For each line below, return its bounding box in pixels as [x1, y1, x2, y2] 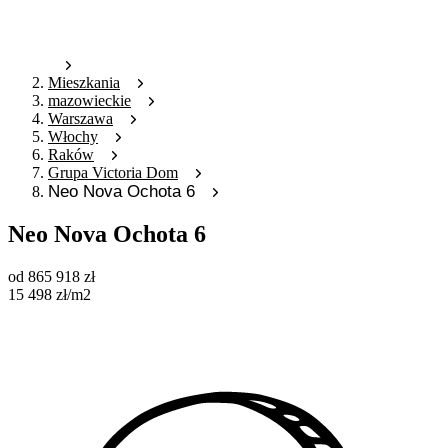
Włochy [48, 128, 98, 146]
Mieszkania [48, 74, 120, 92]
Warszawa [48, 110, 113, 128]
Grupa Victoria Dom [48, 164, 178, 182]
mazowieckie [48, 92, 131, 110]
